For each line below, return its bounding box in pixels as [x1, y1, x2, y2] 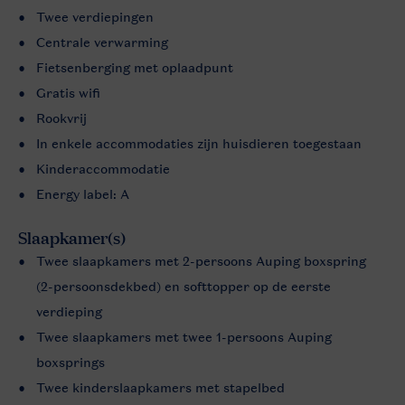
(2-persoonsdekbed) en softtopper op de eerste [36, 278, 331, 295]
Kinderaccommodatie [36, 160, 170, 177]
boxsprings [36, 353, 105, 371]
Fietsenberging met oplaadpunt [36, 59, 233, 76]
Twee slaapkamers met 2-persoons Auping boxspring [36, 252, 366, 269]
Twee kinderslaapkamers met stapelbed [36, 379, 285, 396]
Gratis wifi [36, 84, 100, 101]
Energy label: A [36, 185, 129, 202]
